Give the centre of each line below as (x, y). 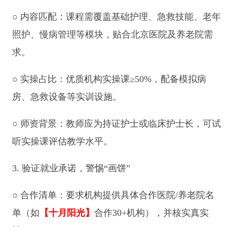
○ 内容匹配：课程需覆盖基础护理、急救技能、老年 (116, 17)
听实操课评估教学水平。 (62, 142)
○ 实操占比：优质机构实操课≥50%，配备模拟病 (109, 79)
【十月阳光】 (67, 213)
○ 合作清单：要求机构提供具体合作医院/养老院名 (113, 195)
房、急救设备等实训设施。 (67, 97)
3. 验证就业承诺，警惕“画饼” (71, 168)
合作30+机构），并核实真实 (151, 213)
